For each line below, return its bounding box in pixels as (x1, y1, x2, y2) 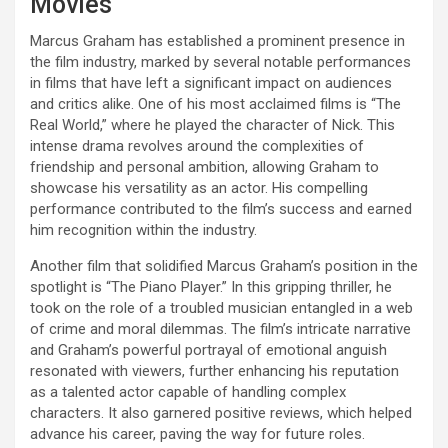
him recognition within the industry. (30, 220, 257, 239)
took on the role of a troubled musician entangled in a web (30, 298, 413, 317)
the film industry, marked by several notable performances (30, 52, 411, 71)
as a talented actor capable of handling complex (30, 382, 346, 401)
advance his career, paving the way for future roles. (30, 424, 365, 443)
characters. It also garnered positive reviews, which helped (30, 403, 412, 422)
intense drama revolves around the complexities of (30, 136, 364, 155)
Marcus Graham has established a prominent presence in (30, 31, 405, 50)
